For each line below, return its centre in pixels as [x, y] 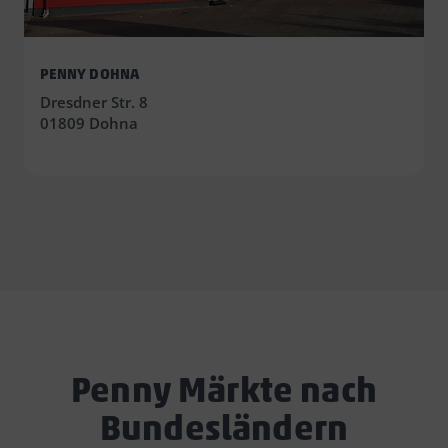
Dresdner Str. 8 [94, 102]
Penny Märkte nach [224, 390]
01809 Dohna [89, 123]
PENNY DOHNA [89, 74]
